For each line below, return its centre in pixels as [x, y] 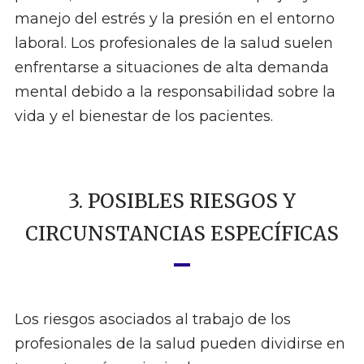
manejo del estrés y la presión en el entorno [174, 19]
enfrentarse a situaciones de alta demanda [171, 68]
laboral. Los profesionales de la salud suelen [173, 43]
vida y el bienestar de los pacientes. [143, 117]
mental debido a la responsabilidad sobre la [175, 92]
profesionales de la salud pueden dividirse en [180, 344]
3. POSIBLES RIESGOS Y [182, 201]
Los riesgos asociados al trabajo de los [152, 320]
